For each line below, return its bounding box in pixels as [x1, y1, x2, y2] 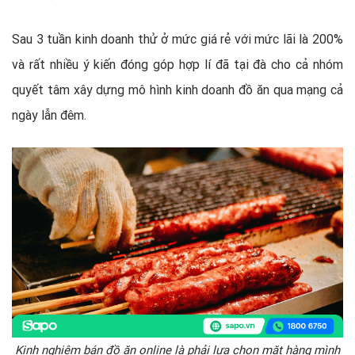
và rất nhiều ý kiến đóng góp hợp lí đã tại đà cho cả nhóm [12, 55, 343, 72]
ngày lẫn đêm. [12, 106, 86, 123]
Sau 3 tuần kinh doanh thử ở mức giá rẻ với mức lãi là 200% [12, 30, 343, 47]
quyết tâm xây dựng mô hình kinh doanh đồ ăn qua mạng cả [12, 81, 343, 97]
